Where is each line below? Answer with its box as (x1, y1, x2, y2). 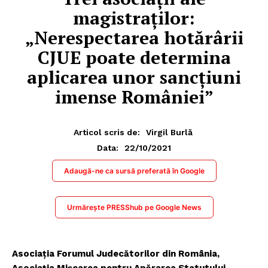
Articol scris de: (74, 127, 140, 137)
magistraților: (73, 5, 195, 30)
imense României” (54, 84, 214, 109)
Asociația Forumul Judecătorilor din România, (12, 248, 220, 259)
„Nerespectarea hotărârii (25, 25, 243, 50)
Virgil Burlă (146, 127, 193, 137)
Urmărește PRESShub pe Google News (66, 202, 202, 212)
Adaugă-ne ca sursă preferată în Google (63, 166, 205, 175)
